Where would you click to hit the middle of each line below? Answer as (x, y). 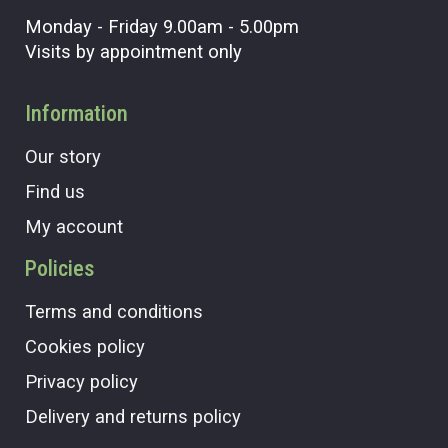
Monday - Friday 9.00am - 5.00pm (162, 26)
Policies (60, 268)
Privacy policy (81, 381)
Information (76, 113)
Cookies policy (85, 346)
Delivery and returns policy (133, 416)
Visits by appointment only (133, 51)
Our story (63, 156)
